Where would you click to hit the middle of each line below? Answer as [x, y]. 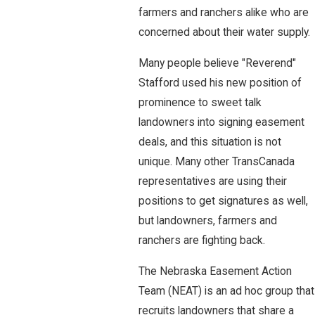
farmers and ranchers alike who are [223, 13]
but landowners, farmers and [207, 220]
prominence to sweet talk [200, 102]
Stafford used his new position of [220, 83]
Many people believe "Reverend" [217, 63]
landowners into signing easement [221, 122]
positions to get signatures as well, [223, 201]
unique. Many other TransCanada [216, 161]
